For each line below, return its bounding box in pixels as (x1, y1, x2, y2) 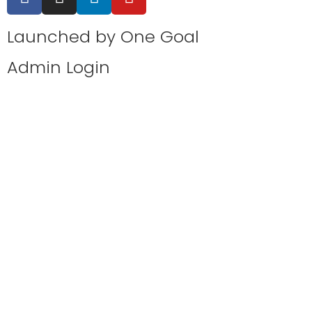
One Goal (120, 24, 199, 48)
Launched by (7, 24, 120, 48)
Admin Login (7, 55, 110, 79)
